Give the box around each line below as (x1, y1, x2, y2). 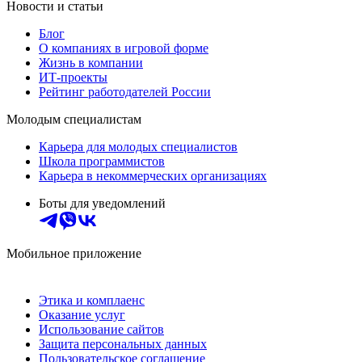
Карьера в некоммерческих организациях (39, 169, 267, 183)
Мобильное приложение (6, 246, 141, 261)
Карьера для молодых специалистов (39, 140, 238, 154)
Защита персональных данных (39, 337, 207, 351)
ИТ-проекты (39, 70, 107, 85)
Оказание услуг (39, 308, 125, 322)
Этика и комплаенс (39, 293, 145, 308)
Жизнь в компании (39, 56, 143, 70)
